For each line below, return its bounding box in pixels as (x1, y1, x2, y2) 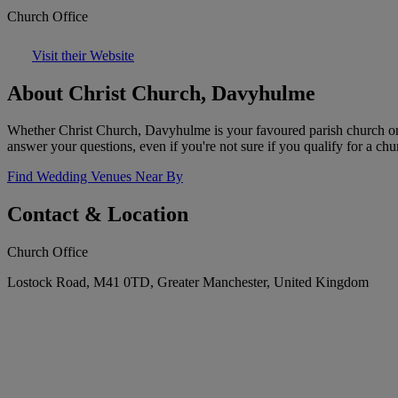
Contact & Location (7, 203, 188, 227)
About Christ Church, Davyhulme (7, 81, 315, 105)
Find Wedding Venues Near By (7, 169, 183, 185)
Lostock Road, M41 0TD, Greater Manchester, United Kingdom (7, 275, 369, 291)
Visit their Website (32, 47, 134, 63)
